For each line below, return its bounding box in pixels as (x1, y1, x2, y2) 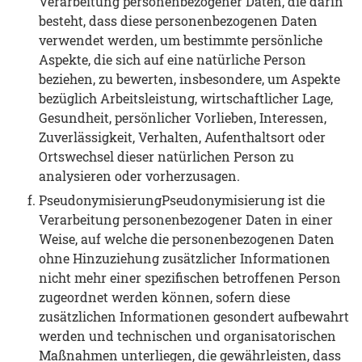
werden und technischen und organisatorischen (39, 326, 336, 344)
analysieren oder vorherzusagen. (39, 166, 240, 184)
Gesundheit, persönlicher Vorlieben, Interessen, (39, 108, 326, 126)
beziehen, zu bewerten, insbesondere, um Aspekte (39, 69, 340, 87)
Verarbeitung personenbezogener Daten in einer (39, 210, 333, 228)
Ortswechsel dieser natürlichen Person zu (39, 147, 294, 165)
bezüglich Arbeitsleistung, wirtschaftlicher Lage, (39, 89, 333, 107)
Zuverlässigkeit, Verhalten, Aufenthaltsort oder (39, 128, 326, 145)
